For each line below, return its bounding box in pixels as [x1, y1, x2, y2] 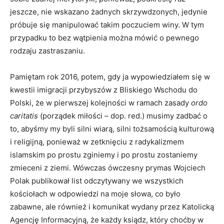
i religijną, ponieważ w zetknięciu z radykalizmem [10, 137, 184, 147]
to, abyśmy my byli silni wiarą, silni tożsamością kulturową [10, 124, 214, 134]
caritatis [10, 111, 38, 121]
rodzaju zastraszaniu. [10, 46, 85, 56]
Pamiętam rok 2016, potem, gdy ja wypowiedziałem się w [10, 72, 210, 82]
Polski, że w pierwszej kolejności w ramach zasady [10, 98, 191, 108]
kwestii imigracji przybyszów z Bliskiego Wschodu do [10, 85, 197, 95]
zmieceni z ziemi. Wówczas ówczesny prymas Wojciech [10, 163, 205, 173]
